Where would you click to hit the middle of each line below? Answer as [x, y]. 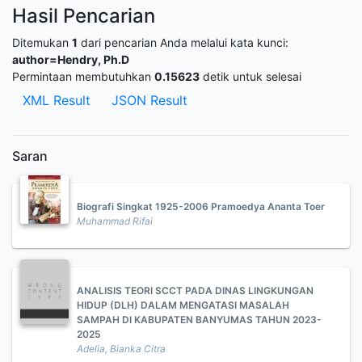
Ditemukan [42, 42]
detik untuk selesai [250, 76]
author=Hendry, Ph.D [71, 59]
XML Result [57, 100]
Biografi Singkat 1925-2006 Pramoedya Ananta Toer [201, 206]
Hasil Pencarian [84, 16]
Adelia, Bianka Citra [121, 349]
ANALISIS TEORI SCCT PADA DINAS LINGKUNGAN [195, 290]
